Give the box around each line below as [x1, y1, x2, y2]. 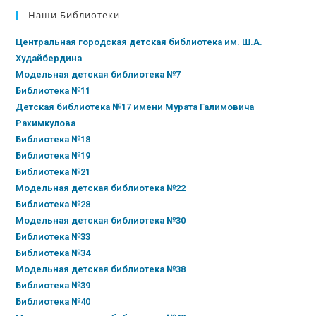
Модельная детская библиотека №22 [16, 183, 186, 194]
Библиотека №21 [16, 166, 91, 178]
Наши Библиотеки [28, 8, 121, 22]
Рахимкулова [16, 118, 76, 129]
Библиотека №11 [16, 85, 91, 97]
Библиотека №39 [16, 280, 91, 291]
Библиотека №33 [16, 231, 91, 243]
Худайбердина [16, 53, 83, 64]
